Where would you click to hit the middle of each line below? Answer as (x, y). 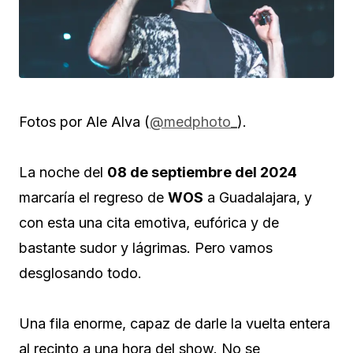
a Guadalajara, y (258, 197)
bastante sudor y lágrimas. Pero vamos (146, 247)
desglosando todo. (80, 273)
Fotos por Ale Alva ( (84, 121)
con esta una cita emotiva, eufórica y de (149, 222)
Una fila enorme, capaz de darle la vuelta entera (175, 323)
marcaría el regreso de (93, 197)
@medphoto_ (193, 121)
